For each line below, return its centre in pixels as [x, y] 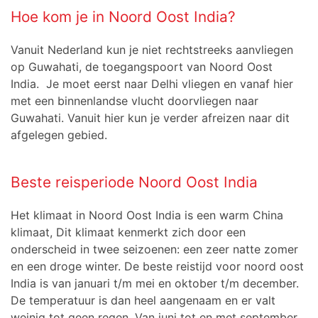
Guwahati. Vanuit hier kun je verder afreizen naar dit [150, 118]
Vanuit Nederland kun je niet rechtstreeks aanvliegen [152, 50]
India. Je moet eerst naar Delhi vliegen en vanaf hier [152, 84]
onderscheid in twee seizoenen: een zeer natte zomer [154, 250]
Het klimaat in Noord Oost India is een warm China [147, 215]
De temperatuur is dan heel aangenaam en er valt [143, 301]
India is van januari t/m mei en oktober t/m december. [155, 284]
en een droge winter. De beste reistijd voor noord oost [157, 267]
